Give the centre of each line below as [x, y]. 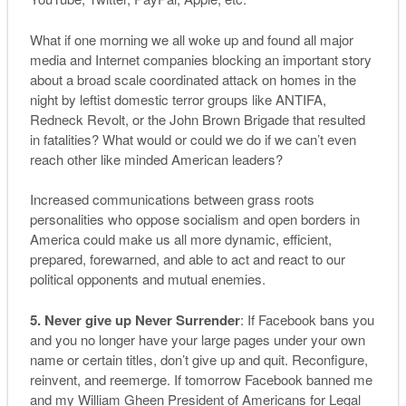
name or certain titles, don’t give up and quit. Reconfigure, [198, 359]
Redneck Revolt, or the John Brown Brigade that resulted [197, 119]
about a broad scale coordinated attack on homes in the [193, 79]
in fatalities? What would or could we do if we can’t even [193, 139]
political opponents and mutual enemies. [147, 279]
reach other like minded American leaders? [156, 159]
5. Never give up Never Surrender [135, 319]
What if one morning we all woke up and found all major [191, 39]
